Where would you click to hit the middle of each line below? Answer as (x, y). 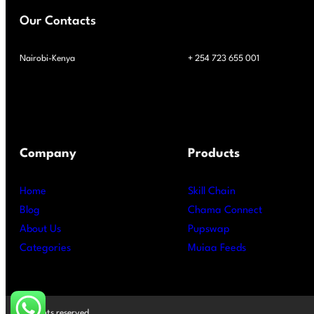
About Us (40, 229)
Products (214, 153)
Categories (45, 248)
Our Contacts (58, 22)
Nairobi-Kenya (47, 58)
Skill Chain (212, 191)
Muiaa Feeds (217, 248)
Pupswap (209, 229)
